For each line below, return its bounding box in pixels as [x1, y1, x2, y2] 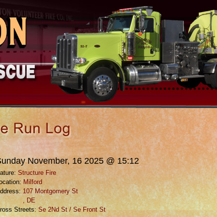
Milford [23, 178, 42, 186]
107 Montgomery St [23, 187, 78, 195]
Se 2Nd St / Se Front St [38, 206, 106, 213]
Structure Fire [18, 169, 56, 176]
